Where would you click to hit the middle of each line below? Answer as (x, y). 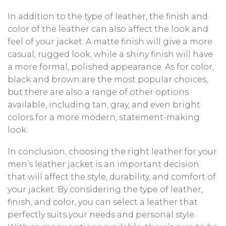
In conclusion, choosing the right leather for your (112, 152)
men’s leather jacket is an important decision (103, 164)
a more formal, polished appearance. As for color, (111, 67)
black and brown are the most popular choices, (108, 79)
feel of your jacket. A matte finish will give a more (110, 41)
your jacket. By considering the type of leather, (105, 190)
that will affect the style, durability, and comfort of (112, 177)
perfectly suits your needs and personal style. (102, 215)
